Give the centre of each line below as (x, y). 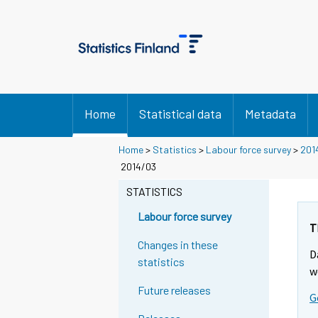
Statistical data (180, 114)
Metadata (270, 114)
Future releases (175, 290)
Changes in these (178, 245)
